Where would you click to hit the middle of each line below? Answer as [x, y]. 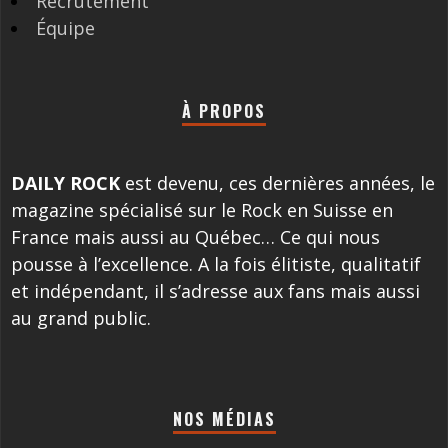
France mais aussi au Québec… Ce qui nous [195, 236]
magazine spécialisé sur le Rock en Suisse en [202, 209]
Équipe [65, 27]
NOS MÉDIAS [224, 418]
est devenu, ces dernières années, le [277, 182]
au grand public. [81, 317]
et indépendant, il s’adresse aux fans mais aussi [215, 290]
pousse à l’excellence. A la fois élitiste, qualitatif [216, 263]
